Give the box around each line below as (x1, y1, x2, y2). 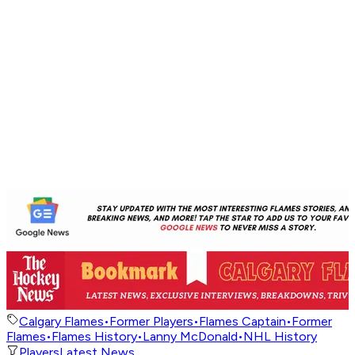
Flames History (52, 329, 137, 345)
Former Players (109, 314, 193, 330)
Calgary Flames (19, 314, 104, 330)
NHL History (243, 329, 317, 345)
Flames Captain (199, 314, 286, 330)
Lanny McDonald (143, 329, 238, 345)
